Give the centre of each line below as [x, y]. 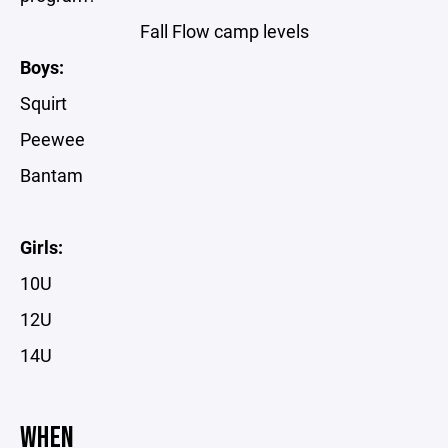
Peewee [52, 138]
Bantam [51, 174]
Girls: [41, 246]
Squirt [43, 102]
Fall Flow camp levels [224, 30]
